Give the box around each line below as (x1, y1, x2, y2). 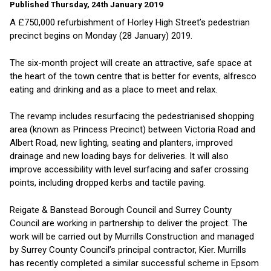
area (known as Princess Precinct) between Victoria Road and (10, 124, 255, 135)
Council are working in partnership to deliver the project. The (10, 217, 247, 229)
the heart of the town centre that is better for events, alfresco (10, 70, 256, 82)
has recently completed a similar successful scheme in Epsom (10, 257, 259, 269)
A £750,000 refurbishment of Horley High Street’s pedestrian (10, 17, 250, 28)
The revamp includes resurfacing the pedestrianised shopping (10, 111, 254, 122)
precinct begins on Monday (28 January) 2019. (10, 30, 192, 42)
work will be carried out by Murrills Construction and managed (10, 230, 254, 242)
